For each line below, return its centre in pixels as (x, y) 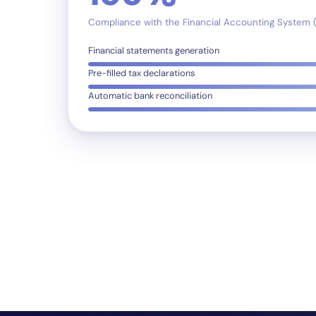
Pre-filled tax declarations (141, 73)
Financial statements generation (154, 50)
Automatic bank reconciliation (150, 96)
